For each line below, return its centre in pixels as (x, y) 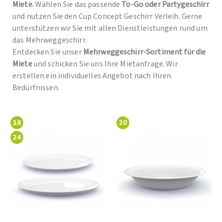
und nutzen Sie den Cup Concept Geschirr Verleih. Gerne (108, 17)
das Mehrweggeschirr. (50, 40)
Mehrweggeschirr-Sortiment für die (144, 52)
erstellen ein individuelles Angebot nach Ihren (92, 76)
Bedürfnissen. (36, 88)
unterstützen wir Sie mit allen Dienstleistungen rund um (110, 28)
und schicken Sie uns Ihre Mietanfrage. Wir (105, 64)
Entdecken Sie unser (48, 52)
